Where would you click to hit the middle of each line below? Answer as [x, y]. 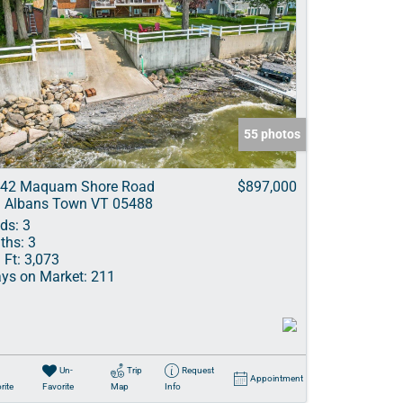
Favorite [58, 386]
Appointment [277, 378]
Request [197, 370]
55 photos [272, 134]
